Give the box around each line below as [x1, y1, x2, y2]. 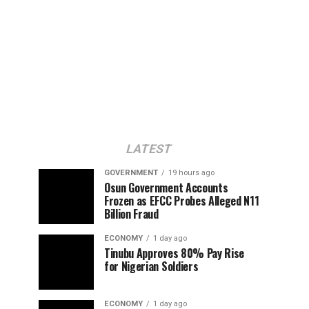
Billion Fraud [104, 206, 159, 222]
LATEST [124, 142, 174, 156]
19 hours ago [168, 168, 215, 177]
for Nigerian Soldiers [104, 258, 199, 275]
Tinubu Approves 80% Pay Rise [104, 245, 245, 261]
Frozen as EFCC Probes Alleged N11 [104, 192, 259, 209]
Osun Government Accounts [104, 179, 228, 196]
